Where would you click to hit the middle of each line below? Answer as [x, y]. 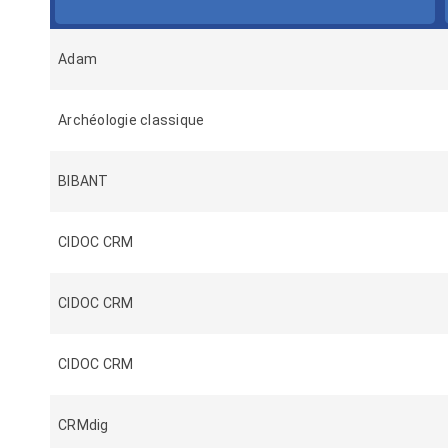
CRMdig [83, 425]
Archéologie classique [131, 120]
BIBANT [83, 181]
